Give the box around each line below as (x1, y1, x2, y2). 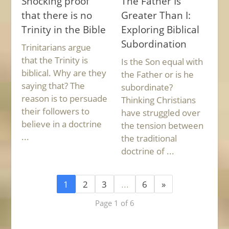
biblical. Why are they (21, 67, 107, 79)
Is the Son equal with (121, 56, 203, 67)
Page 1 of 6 (95, 197, 134, 208)
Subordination (121, 37, 187, 50)
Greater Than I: (121, 8, 191, 21)
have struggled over (121, 107, 200, 119)
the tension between (121, 120, 203, 131)
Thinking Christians (121, 94, 196, 106)
